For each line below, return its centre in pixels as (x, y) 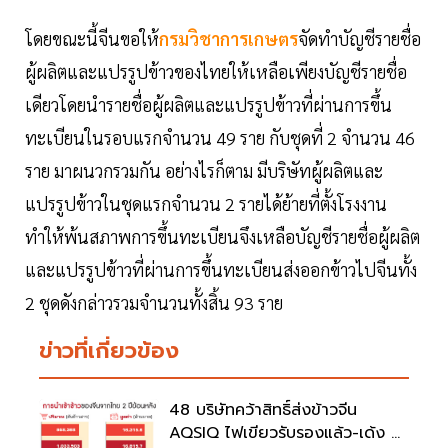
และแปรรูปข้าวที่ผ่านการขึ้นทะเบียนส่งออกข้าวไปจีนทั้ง (221, 270)
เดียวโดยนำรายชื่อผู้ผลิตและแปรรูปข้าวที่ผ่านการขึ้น (208, 105)
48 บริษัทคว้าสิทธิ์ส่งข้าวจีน (263, 410)
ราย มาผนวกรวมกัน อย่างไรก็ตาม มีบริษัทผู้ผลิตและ (204, 171)
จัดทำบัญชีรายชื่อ (359, 39)
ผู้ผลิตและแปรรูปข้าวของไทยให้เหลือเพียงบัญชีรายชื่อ (216, 72)
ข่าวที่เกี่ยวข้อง (109, 351)
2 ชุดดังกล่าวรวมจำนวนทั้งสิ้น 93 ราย (154, 303)
